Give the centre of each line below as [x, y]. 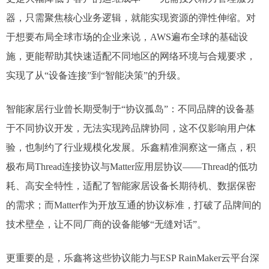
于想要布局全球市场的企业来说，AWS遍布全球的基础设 [127, 37]
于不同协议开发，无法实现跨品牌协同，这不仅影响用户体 [131, 128]
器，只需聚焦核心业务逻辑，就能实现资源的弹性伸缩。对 [131, 18]
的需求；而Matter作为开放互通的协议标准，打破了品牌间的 [134, 205]
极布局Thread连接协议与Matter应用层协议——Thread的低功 [132, 167]
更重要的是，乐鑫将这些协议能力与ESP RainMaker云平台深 [133, 258]
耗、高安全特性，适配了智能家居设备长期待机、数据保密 [131, 186]
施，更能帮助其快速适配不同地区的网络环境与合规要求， [131, 56]
